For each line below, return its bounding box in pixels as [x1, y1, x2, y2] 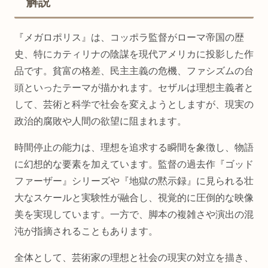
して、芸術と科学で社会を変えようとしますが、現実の [14, 99, 254, 110]
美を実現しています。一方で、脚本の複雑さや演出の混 [14, 209, 254, 220]
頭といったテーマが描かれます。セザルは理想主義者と [14, 83, 254, 93]
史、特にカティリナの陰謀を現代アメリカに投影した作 [14, 49, 254, 60]
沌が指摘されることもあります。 [14, 226, 158, 237]
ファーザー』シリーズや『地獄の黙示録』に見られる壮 [14, 176, 254, 187]
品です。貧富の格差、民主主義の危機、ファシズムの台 [14, 66, 254, 77]
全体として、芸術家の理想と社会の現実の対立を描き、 [14, 252, 254, 263]
